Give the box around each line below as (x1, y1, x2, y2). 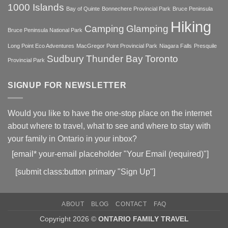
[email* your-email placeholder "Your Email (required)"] (11, 149, 209, 158)
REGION (69, 10, 92, 16)
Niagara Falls (159, 42, 192, 49)
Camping (84, 23, 124, 34)
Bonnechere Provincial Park (102, 5, 170, 12)
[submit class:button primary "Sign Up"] (15, 167, 155, 176)
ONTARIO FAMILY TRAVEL (98, 214, 189, 223)
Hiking (170, 18, 211, 35)
